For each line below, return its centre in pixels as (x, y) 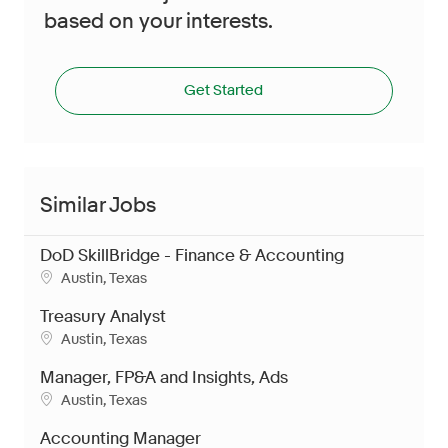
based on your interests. (158, 20)
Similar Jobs (98, 204)
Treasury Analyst (103, 316)
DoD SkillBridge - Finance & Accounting (192, 255)
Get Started (224, 90)
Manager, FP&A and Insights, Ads (164, 377)
